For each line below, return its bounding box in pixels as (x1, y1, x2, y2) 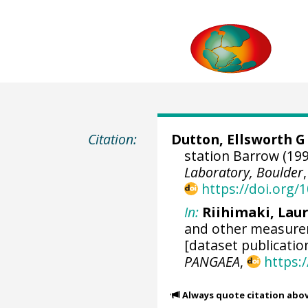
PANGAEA (184, 252, 241, 271)
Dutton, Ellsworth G (170, 130, 305, 148)
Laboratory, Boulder (184, 163, 304, 181)
